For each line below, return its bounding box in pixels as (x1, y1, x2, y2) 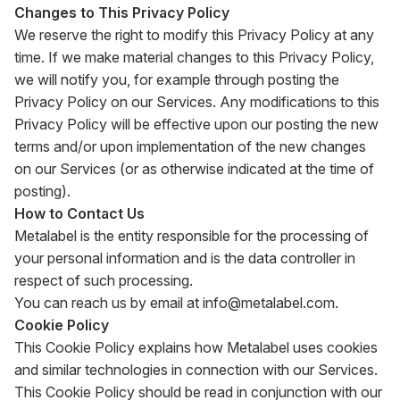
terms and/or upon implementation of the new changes (14, 137, 366, 155)
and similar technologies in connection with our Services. (14, 361, 378, 379)
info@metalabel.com (203, 294, 335, 312)
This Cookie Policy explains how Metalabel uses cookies (14, 338, 378, 356)
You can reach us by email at (14, 294, 199, 312)
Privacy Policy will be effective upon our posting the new (14, 115, 379, 133)
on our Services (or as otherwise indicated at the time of (14, 160, 374, 178)
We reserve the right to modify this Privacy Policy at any (14, 26, 374, 44)
